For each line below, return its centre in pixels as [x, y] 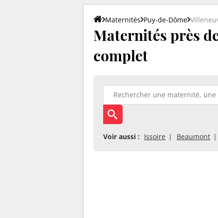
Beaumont [193, 136]
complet [121, 55]
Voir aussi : [121, 136]
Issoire [155, 136]
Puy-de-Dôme [165, 19]
